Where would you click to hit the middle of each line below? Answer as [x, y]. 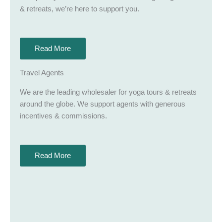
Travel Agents [42, 73]
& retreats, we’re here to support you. [80, 9]
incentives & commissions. [63, 116]
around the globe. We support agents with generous [103, 104]
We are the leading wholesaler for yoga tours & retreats [108, 92]
